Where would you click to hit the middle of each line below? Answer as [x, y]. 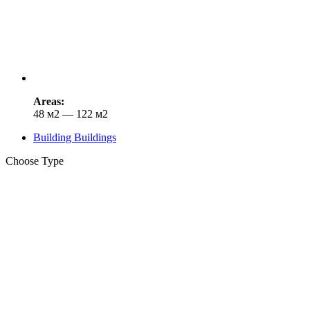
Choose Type [35, 161]
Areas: [49, 102]
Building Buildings [75, 138]
